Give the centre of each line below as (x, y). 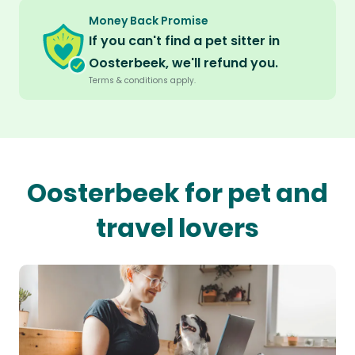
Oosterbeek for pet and (177, 193)
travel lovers (177, 228)
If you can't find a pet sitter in (184, 41)
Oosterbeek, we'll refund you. (183, 63)
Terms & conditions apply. (142, 81)
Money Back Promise (149, 21)
